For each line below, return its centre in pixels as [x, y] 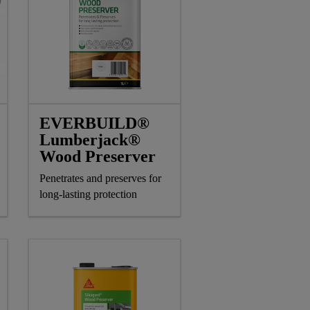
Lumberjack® [90, 140]
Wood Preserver [98, 157]
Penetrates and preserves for [100, 179]
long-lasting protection [88, 194]
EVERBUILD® [94, 124]
